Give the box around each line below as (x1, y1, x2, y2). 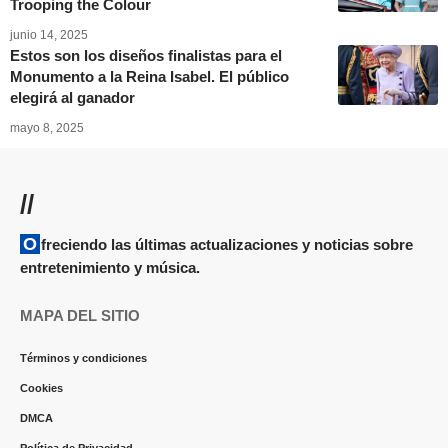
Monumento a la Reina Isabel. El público (10, 67, 289, 85)
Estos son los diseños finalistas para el (10, 46, 282, 64)
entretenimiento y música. (20, 258, 200, 276)
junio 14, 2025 (10, 27, 88, 42)
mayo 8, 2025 (10, 120, 84, 135)
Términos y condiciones (20, 351, 147, 364)
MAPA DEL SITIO (20, 306, 140, 324)
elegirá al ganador (10, 88, 135, 106)
